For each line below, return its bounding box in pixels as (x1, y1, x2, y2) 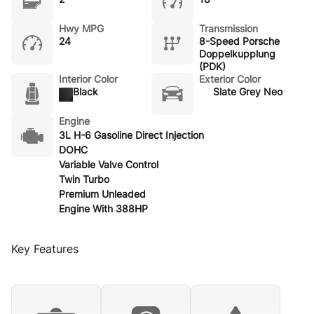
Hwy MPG (59, 22, 104, 34)
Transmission (199, 22, 258, 34)
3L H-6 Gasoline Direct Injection (59, 128, 204, 141)
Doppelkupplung (199, 47, 275, 60)
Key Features (11, 241, 78, 256)
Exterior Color (199, 72, 261, 85)
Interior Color (59, 72, 118, 85)
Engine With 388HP (59, 202, 148, 214)
